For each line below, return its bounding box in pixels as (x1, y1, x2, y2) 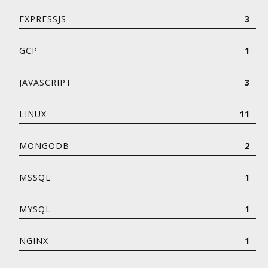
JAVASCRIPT (19, 77, 72, 89)
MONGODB (19, 140, 69, 152)
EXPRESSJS (19, 13, 66, 25)
